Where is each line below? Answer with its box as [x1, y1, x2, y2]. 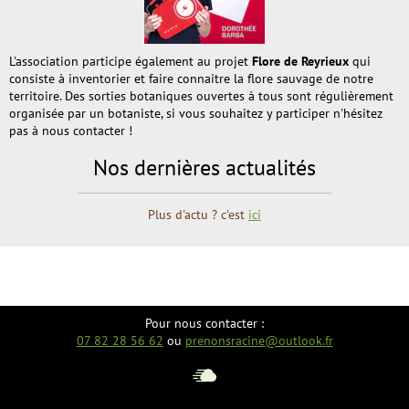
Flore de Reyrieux [252, 52, 349, 69]
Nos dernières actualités [93, 152, 316, 182]
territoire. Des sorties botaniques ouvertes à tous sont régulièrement [9, 87, 393, 104]
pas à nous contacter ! [9, 121, 132, 139]
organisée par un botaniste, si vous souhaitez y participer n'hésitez [9, 104, 383, 121]
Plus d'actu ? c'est [148, 205, 248, 223]
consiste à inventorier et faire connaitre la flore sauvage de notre [9, 69, 373, 87]
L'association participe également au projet [9, 52, 252, 69]
